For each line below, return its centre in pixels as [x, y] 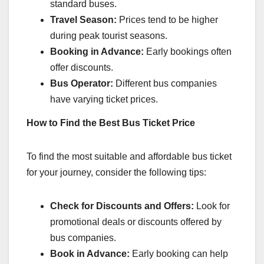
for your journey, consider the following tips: [116, 173]
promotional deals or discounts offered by [136, 222]
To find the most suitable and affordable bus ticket [129, 157]
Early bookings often [188, 52]
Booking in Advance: [97, 52]
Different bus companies [165, 84]
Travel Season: [83, 20]
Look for [212, 206]
